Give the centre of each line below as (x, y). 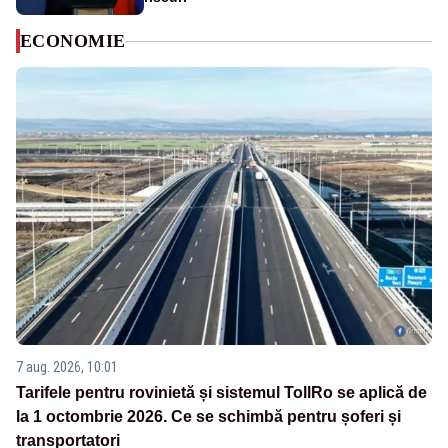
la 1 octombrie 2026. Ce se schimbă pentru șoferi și (208, 416)
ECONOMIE (73, 41)
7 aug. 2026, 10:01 (67, 366)
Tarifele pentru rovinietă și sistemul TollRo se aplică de (221, 392)
